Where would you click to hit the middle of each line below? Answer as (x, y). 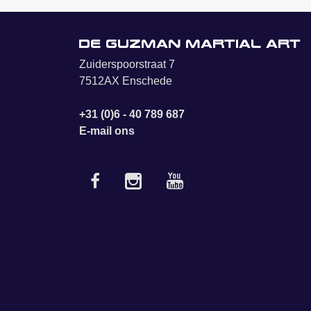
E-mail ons (107, 131)
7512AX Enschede (126, 81)
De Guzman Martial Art (190, 44)
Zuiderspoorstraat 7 (127, 65)
